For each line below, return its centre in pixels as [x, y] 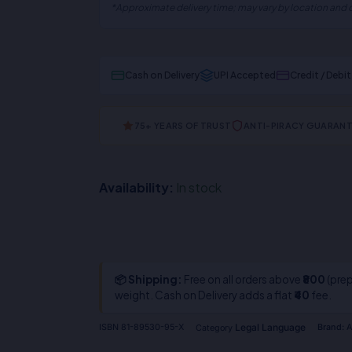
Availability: [137, 187]
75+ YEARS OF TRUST [183, 125]
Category [214, 328]
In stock [199, 187]
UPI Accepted [245, 75]
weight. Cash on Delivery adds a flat [205, 295]
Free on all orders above [243, 279]
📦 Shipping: [149, 279]
